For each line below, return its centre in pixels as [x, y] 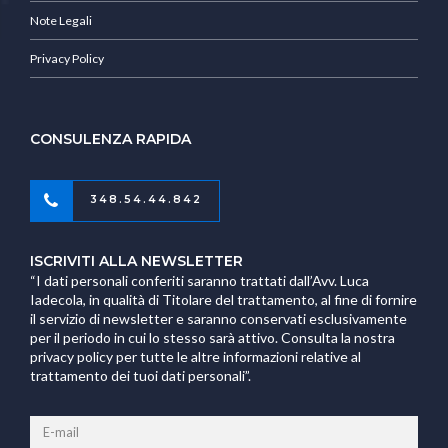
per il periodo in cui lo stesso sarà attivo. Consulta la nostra [212, 337]
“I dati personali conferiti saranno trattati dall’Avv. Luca [199, 280]
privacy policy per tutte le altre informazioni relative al [195, 356]
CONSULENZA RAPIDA [110, 139]
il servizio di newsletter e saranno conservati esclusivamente [218, 318]
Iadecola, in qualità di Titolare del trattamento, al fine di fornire [223, 299]
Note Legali [61, 20]
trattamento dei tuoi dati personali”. [140, 375]
